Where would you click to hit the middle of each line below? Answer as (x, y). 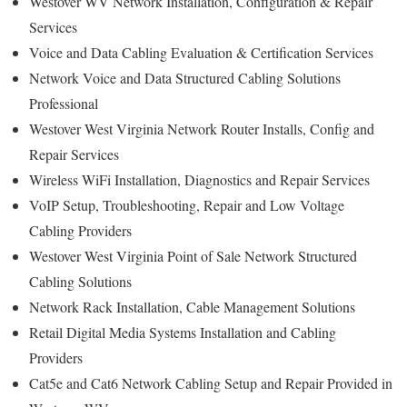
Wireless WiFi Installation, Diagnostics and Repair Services (199, 180)
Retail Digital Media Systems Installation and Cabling (183, 333)
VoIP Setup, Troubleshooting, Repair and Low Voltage (187, 205)
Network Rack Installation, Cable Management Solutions (192, 307)
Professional (64, 104)
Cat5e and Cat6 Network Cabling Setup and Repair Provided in (211, 383)
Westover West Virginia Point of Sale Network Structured (193, 256)
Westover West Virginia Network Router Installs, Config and (202, 129)
